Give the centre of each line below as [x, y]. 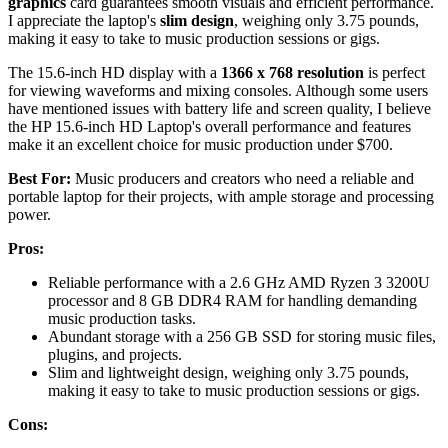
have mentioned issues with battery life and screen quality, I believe [219, 109]
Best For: [39, 179]
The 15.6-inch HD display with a [114, 73]
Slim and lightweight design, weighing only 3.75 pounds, [228, 373]
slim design [197, 21]
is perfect [394, 73]
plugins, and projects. [115, 355]
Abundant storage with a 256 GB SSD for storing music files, [242, 337]
